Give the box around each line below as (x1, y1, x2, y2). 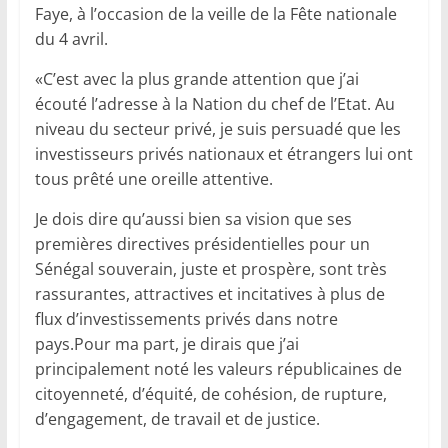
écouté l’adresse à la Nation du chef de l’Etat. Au (34, 93, 395, 116)
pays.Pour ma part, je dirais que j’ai (34, 333, 299, 356)
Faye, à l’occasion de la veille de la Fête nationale (34, 3, 397, 26)
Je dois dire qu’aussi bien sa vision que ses (34, 208, 352, 231)
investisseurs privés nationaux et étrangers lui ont (34, 143, 413, 166)
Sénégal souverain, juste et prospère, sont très (34, 258, 387, 281)
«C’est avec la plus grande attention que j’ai (34, 68, 359, 91)
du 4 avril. (34, 28, 108, 51)
